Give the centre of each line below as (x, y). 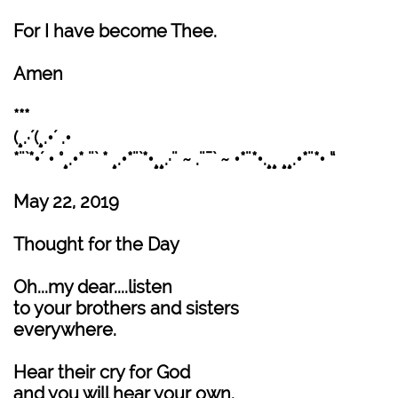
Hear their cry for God (102, 372)
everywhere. (65, 330)
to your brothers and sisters (126, 308)
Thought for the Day (96, 244)
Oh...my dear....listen (93, 287)
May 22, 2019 (66, 202)
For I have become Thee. (115, 31)
